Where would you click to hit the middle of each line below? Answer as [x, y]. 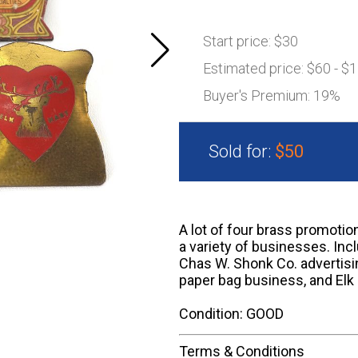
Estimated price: [255, 68]
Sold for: [242, 151]
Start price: [239, 41]
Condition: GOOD [231, 314]
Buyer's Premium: [258, 95]
